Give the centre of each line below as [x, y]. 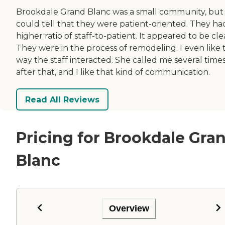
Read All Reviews [62, 99]
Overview [129, 208]
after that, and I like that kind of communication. [113, 72]
